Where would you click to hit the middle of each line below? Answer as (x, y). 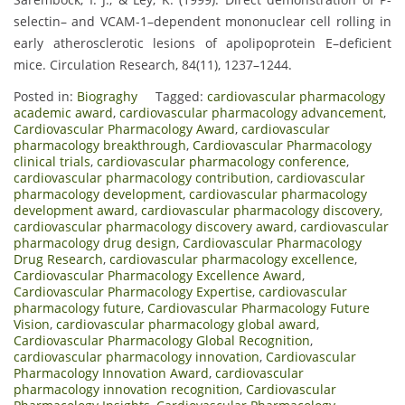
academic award (63, 113)
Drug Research (58, 259)
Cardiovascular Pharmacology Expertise (133, 292)
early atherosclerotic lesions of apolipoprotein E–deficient (202, 43)
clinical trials (52, 162)
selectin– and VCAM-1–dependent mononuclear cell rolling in (202, 22)
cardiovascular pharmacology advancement (251, 113)
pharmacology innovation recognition (127, 390)
